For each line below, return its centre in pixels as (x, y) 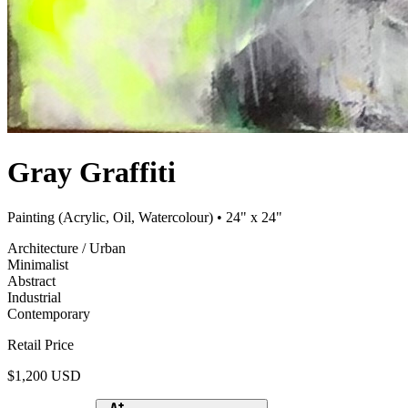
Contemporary (49, 313)
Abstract (31, 280)
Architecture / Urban (66, 248)
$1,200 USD (44, 375)
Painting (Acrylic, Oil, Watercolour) (110, 217)
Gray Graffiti (92, 173)
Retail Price (41, 344)
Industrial (34, 297)
